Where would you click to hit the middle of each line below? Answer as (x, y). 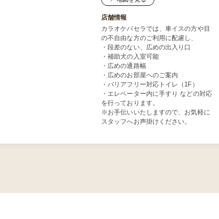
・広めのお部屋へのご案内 (140, 75)
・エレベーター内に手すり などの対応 (157, 94)
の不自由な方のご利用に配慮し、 (149, 38)
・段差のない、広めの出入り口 (146, 47)
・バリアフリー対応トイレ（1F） (150, 84)
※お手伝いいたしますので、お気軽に (156, 112)
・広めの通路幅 (124, 66)
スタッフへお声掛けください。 (146, 121)
